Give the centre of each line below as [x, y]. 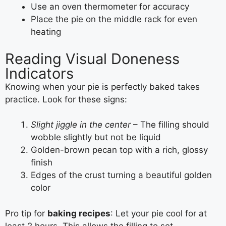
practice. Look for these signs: [66, 99]
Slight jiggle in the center [81, 125]
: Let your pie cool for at [159, 213]
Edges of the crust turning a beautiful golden [121, 175]
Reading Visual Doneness [92, 59]
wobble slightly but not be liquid [96, 137]
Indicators [39, 73]
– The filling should [170, 125]
